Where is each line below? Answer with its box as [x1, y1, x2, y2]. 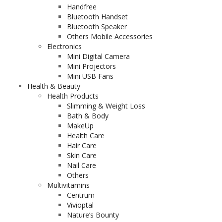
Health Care [67, 131, 105, 140]
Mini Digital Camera [67, 52, 130, 61]
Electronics [47, 42, 82, 51]
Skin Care [67, 151, 97, 160]
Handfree [67, 2, 97, 11]
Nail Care [67, 161, 96, 170]
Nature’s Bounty [67, 210, 119, 220]
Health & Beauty [27, 81, 80, 91]
